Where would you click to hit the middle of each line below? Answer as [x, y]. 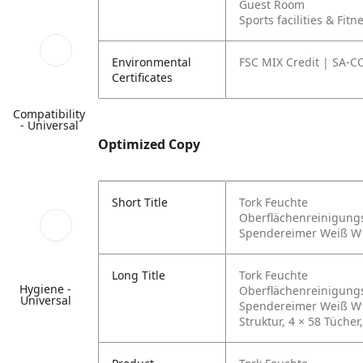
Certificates [142, 77]
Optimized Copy [149, 144]
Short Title [140, 202]
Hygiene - [46, 289]
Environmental [152, 62]
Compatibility [49, 114]
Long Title [139, 275]
